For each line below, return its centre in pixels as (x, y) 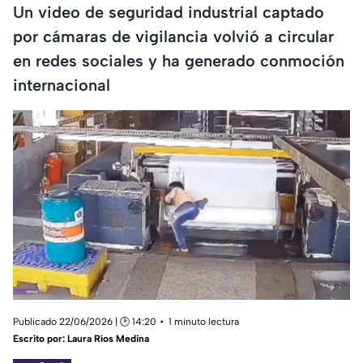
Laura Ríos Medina (108, 339)
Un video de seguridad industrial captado (169, 12)
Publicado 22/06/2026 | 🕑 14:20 (85, 322)
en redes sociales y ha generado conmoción (179, 60)
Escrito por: (40, 339)
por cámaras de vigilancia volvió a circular (173, 36)
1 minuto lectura (204, 322)
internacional (62, 85)
